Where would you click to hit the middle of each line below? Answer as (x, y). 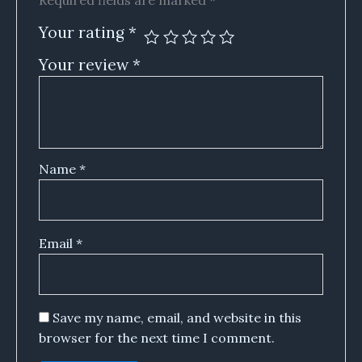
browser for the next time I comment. (156, 338)
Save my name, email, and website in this (177, 318)
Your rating (83, 33)
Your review (85, 65)
